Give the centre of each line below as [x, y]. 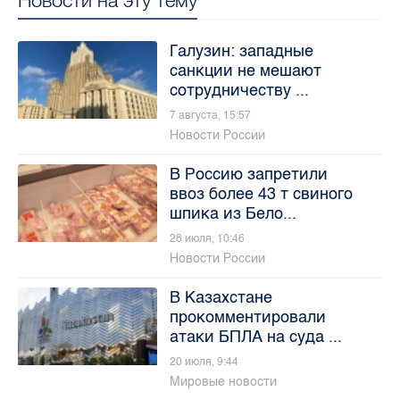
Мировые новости [223, 381]
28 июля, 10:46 [207, 238]
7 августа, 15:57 [210, 115]
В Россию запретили [248, 174]
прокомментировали [247, 317]
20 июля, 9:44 [204, 361]
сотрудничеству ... [239, 90]
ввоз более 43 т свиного [261, 193]
